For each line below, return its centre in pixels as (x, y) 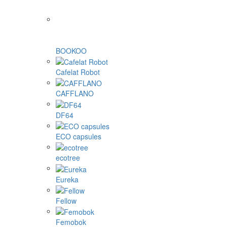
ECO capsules (79, 136)
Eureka (67, 179)
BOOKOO (71, 50)
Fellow (66, 200)
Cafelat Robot (78, 72)
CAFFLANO (75, 93)
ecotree (68, 158)
